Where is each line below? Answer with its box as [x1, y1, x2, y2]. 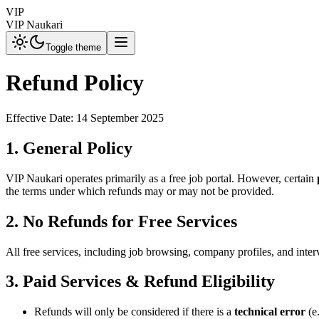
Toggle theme [46, 42, 101, 53]
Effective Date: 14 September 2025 [6, 111, 164, 124]
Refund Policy [6, 70, 144, 96]
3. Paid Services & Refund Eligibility [6, 272, 275, 291]
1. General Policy [6, 138, 132, 157]
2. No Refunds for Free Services [6, 211, 237, 231]
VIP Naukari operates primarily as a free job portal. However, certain [6, 172, 314, 184]
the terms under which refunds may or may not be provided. [6, 184, 274, 197]
